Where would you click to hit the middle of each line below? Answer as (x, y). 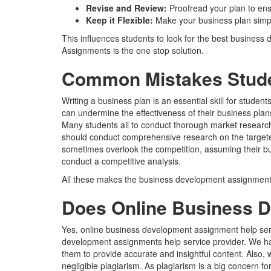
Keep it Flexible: (121, 20)
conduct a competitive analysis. (121, 161)
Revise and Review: (128, 8)
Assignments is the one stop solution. (133, 50)
